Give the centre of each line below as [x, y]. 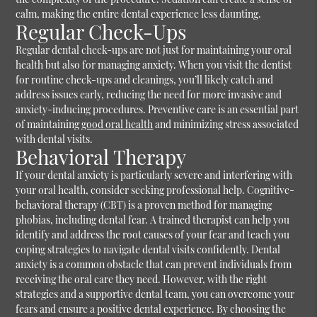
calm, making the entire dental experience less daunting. [139, 14]
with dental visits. [54, 139]
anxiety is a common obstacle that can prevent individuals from [154, 265]
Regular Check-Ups [102, 32]
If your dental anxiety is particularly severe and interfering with [154, 175]
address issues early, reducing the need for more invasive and [149, 95]
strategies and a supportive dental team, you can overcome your [155, 294]
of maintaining [49, 125]
